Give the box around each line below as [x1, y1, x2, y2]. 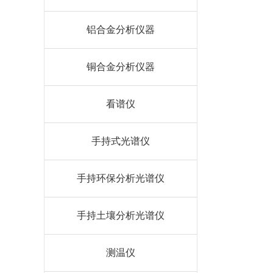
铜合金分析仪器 [87, 62, 155, 72]
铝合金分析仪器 [87, 24, 155, 35]
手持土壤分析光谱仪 [77, 210, 165, 221]
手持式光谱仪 [91, 136, 150, 146]
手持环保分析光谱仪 [77, 173, 165, 183]
